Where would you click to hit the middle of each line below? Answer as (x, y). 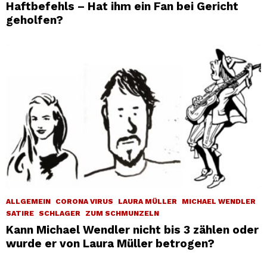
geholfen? (35, 20)
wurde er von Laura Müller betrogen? (110, 243)
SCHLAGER (60, 213)
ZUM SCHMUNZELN (122, 213)
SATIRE (20, 213)
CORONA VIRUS (84, 201)
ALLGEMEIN (28, 201)
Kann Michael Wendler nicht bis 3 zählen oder (132, 229)
